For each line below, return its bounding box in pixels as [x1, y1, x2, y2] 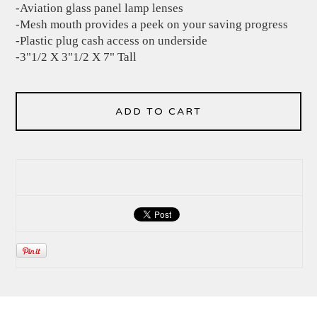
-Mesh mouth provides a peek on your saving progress [16, 18, 289, 32]
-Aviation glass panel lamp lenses [16, 1, 184, 16]
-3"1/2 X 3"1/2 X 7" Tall [16, 50, 137, 64]
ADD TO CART [115, 105, 202, 118]
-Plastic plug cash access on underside [16, 34, 208, 48]
